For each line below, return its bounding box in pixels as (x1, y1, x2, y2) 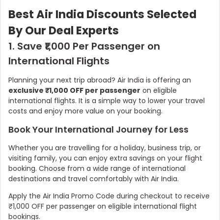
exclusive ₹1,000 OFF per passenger (8, 85, 140, 96)
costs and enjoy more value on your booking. (8, 106, 163, 116)
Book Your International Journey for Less (8, 124, 189, 136)
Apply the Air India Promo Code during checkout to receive (8, 191, 210, 201)
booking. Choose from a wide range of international (8, 164, 186, 174)
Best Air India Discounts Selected (8, 6, 196, 23)
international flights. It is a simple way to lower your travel (8, 96, 205, 106)
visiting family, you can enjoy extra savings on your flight (8, 153, 202, 164)
